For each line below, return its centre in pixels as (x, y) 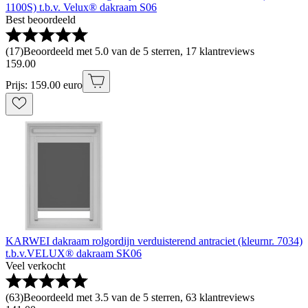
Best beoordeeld (41, 20)
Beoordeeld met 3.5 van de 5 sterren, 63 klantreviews (139, 298)
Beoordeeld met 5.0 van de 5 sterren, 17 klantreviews (139, 52)
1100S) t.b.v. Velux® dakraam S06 (81, 8)
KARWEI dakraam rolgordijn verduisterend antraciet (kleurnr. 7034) (154, 241)
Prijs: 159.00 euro (44, 85)
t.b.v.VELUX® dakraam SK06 (74, 254)
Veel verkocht (35, 266)
